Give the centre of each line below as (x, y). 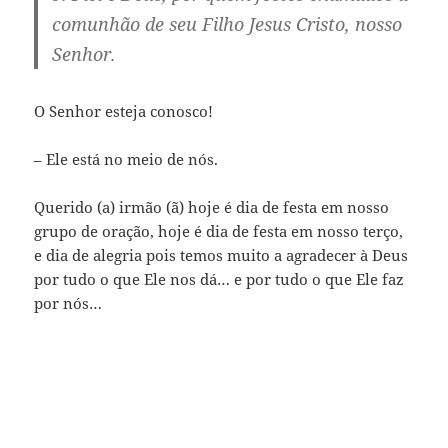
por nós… (68, 302)
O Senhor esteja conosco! (124, 110)
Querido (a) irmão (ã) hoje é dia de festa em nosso (212, 206)
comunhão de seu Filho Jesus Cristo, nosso (227, 23)
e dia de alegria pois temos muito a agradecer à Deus (221, 254)
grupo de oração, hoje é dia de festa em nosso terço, (219, 230)
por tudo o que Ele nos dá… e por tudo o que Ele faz (219, 278)
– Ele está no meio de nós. (126, 158)
